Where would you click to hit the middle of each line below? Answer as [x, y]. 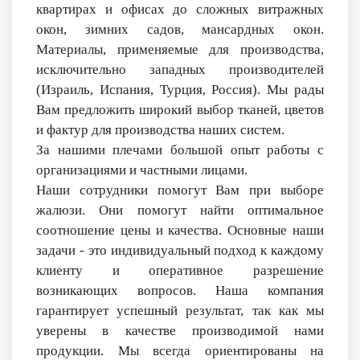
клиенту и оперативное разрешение [180, 270]
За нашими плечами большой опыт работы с [180, 149]
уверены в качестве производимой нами [180, 330]
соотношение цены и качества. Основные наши [180, 230]
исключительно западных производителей [180, 69]
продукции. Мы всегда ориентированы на [180, 350]
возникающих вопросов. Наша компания [180, 290]
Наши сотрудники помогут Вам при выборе [180, 190]
